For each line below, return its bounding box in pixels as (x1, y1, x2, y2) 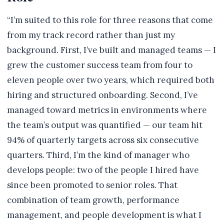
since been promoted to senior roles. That (7, 179, 177, 190)
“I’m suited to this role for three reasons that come (7, 14, 213, 25)
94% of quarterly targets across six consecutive (7, 134, 199, 145)
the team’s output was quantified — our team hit (7, 119, 202, 130)
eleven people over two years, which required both (7, 74, 214, 85)
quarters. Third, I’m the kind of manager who (7, 149, 189, 160)
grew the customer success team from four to (7, 59, 192, 70)
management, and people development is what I (7, 209, 201, 220)
